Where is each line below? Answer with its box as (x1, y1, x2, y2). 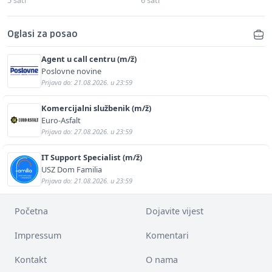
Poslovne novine (41, 65, 101, 76)
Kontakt (15, 253, 47, 265)
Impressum (15, 229, 61, 241)
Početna (15, 205, 48, 217)
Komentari (146, 229, 189, 241)
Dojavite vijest (146, 205, 203, 217)
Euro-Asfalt (41, 114, 81, 126)
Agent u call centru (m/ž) (41, 53, 137, 64)
